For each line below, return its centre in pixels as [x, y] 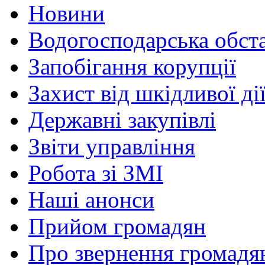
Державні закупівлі [122, 120]
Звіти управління [112, 147]
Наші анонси [91, 200]
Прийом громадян [117, 227]
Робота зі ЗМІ [96, 173]
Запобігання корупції [132, 67]
